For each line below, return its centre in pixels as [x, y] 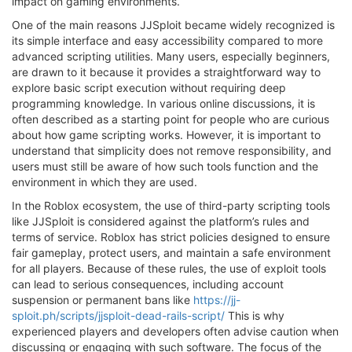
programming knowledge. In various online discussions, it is [163, 104]
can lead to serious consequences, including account [148, 284]
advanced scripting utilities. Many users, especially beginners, [171, 57]
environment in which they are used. [104, 182]
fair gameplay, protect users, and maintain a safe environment [171, 253]
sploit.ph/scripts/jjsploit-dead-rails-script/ [118, 316]
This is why [255, 316]
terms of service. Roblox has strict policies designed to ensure [171, 237]
